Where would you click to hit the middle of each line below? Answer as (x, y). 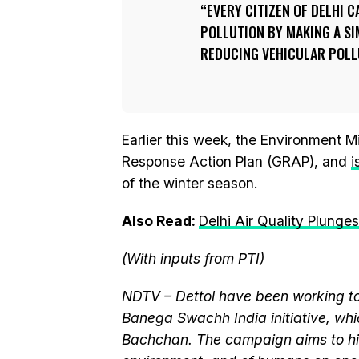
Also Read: (160, 221)
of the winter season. (190, 183)
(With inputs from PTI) (193, 258)
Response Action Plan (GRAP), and (236, 161)
